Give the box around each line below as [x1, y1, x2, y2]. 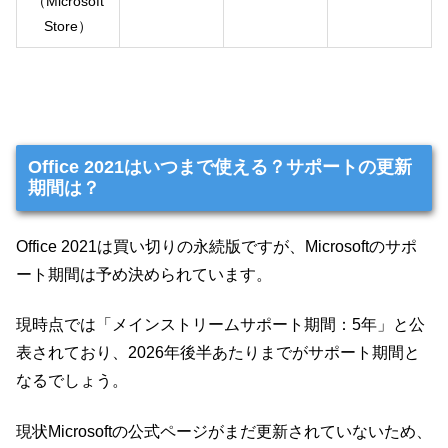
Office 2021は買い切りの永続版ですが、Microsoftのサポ [16, 237, 417, 255]
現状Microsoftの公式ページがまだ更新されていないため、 [16, 422, 432, 440]
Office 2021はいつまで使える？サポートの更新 [27, 156, 412, 177]
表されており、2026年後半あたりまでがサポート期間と [16, 344, 420, 362]
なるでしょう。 [16, 372, 128, 390]
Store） [44, 18, 92, 35]
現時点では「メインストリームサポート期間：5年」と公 [16, 316, 425, 334]
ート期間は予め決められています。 [16, 265, 272, 283]
